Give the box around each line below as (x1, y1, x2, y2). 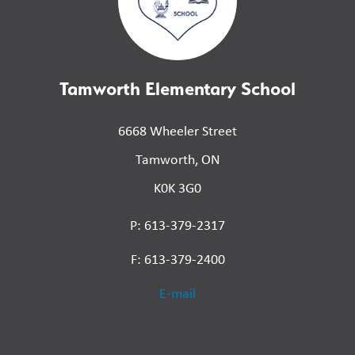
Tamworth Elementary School (59, 77, 296, 101)
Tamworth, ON (135, 150, 220, 170)
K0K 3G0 (154, 178, 201, 198)
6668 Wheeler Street (118, 121, 237, 141)
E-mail (159, 284, 196, 303)
